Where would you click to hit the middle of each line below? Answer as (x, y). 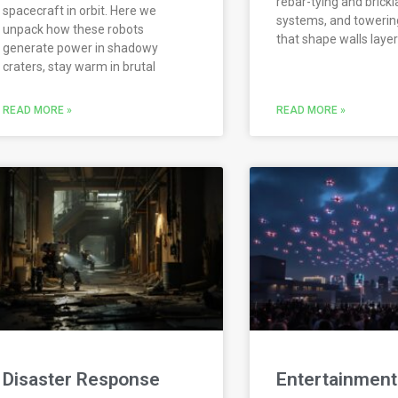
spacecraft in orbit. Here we (80, 11)
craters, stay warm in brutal (80, 67)
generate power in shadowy (81, 48)
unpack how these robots (74, 30)
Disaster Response (82, 379)
